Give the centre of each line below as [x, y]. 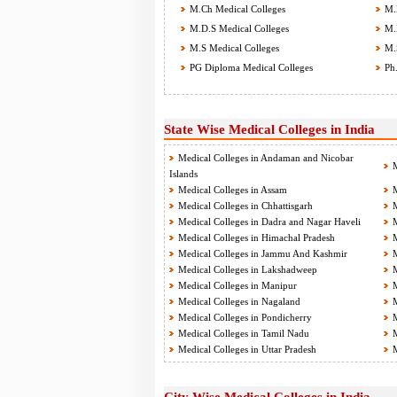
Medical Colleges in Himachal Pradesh [256, 237]
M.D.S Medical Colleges [237, 28]
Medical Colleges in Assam [232, 190]
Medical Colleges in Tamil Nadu [243, 333]
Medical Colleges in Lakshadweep [247, 269]
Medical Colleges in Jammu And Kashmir [262, 253]
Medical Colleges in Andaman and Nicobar [265, 158]
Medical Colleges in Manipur [237, 285]
